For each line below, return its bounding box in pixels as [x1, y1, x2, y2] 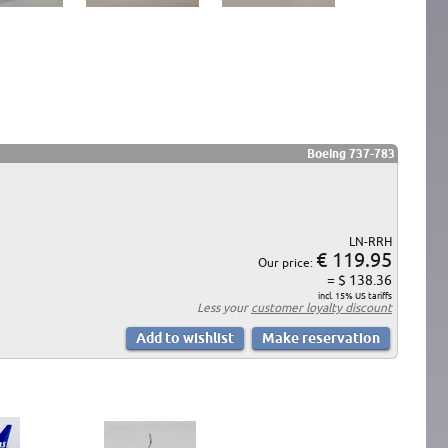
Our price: [258, 255, 316, 269]
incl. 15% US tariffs [318, 290, 392, 301]
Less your [197, 300, 251, 314]
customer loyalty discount [251, 300, 392, 314]
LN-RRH [349, 234, 392, 248]
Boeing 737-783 [307, 146, 395, 160]
